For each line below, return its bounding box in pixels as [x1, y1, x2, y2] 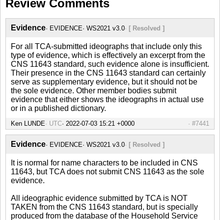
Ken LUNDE [11, 119, 45, 127]
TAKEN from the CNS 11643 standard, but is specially [11, 202, 198, 211]
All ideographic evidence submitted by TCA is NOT [11, 193, 188, 202]
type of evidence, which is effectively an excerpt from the [11, 51, 205, 59]
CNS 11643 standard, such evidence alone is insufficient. [11, 59, 209, 68]
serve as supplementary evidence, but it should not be [11, 77, 197, 86]
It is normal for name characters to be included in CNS [11, 158, 198, 167]
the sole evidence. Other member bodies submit [11, 86, 176, 95]
